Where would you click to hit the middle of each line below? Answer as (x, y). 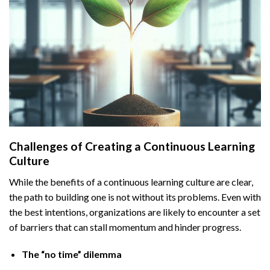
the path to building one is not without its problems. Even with (135, 196)
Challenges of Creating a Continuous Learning (132, 146)
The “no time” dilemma (71, 254)
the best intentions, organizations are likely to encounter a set (135, 212)
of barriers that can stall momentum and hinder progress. (125, 227)
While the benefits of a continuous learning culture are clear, (131, 181)
